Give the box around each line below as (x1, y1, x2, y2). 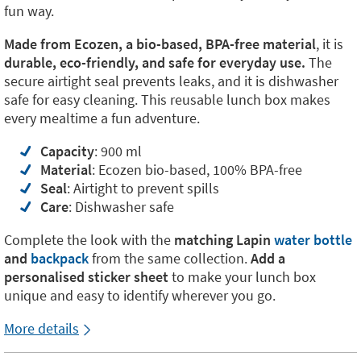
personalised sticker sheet (4, 268, 168, 286)
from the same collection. (92, 249, 247, 268)
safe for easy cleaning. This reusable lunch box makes (4, 90, 330, 109)
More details (4, 319, 79, 338)
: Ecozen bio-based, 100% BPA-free (92, 160, 302, 179)
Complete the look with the (4, 230, 174, 249)
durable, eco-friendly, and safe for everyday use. (4, 53, 305, 72)
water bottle (274, 230, 352, 249)
